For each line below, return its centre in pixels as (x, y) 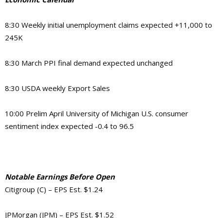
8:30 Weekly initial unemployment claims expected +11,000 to (109, 25)
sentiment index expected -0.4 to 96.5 (69, 126)
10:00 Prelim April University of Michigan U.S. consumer (97, 113)
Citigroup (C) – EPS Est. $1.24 (54, 189)
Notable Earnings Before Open (60, 176)
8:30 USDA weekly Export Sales (57, 88)
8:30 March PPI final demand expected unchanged (89, 63)
